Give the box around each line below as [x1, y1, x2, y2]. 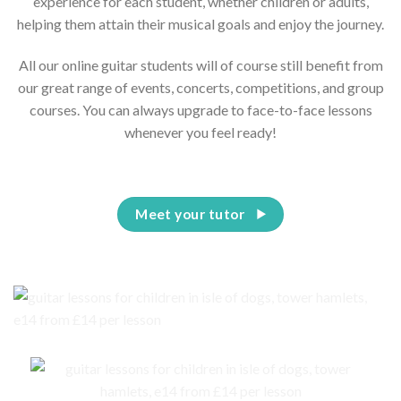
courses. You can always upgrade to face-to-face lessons [29, 100, 372, 118]
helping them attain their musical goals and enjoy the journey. [17, 15, 384, 33]
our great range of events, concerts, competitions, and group [17, 78, 384, 96]
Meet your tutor [135, 205, 245, 222]
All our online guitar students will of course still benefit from [18, 55, 383, 73]
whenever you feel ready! [124, 123, 277, 141]
